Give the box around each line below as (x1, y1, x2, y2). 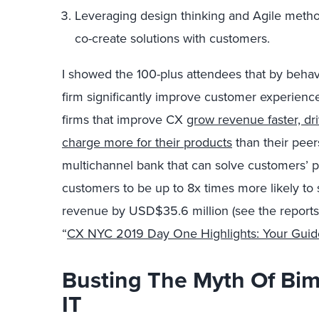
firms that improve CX (62, 110, 187, 129)
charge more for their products (62, 133, 232, 152)
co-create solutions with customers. (75, 29, 270, 48)
